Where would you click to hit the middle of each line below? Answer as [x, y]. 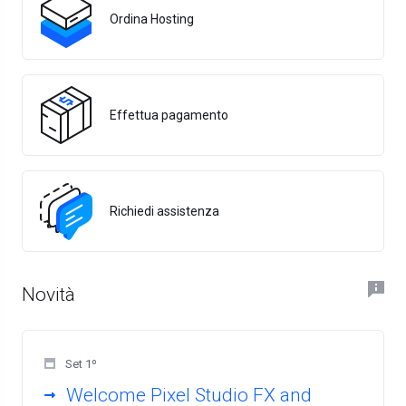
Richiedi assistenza [164, 211]
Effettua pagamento [169, 115]
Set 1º [80, 364]
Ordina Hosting [152, 19]
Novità [48, 295]
